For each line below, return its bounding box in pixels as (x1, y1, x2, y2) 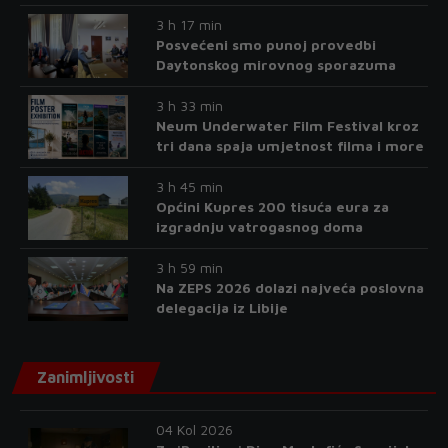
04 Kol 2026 (155, 421, 233, 439)
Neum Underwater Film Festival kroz (155, 117, 419, 135)
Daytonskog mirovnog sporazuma (155, 56, 396, 74)
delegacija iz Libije (155, 299, 288, 317)
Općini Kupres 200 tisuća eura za (155, 198, 389, 216)
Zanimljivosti (37, 368, 134, 387)
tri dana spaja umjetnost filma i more (155, 137, 424, 155)
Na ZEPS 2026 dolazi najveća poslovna (155, 279, 424, 297)
